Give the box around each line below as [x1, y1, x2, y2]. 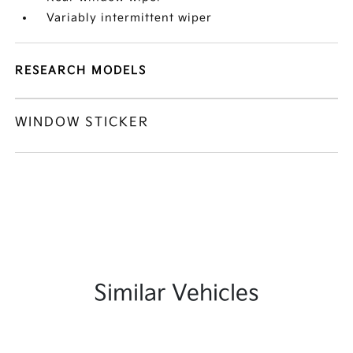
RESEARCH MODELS [15, 64, 147, 77]
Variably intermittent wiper [46, 11, 213, 24]
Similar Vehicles [94, 281, 259, 307]
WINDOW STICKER [15, 115, 150, 130]
